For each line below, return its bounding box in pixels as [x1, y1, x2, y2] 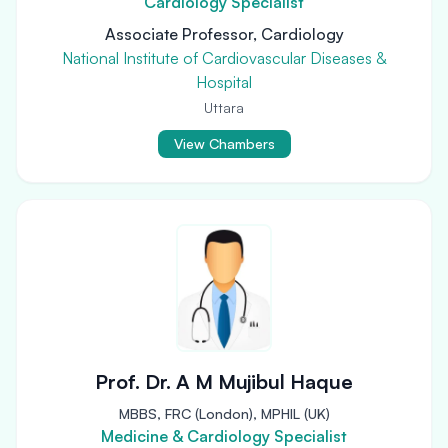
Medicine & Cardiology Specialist [101, 426, 347, 446]
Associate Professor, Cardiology [104, 24, 344, 44]
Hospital [196, 72, 252, 92]
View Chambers [173, 135, 275, 152]
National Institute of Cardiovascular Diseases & [61, 48, 387, 68]
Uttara [204, 99, 244, 116]
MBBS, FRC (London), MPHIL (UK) [118, 405, 330, 422]
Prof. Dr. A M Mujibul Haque [95, 369, 353, 394]
